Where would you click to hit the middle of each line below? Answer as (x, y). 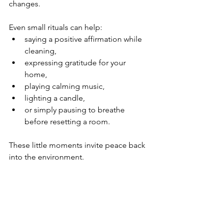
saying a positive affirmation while (84, 39)
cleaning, (41, 51)
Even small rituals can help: (55, 27)
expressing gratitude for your (76, 63)
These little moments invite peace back (78, 145)
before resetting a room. (67, 122)
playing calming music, (65, 86)
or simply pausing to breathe (76, 110)
